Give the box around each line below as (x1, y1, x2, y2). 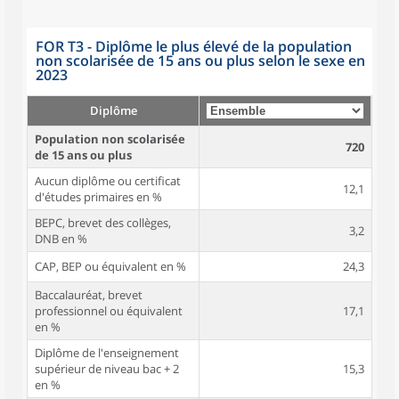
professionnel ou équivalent (35, 303, 183, 319)
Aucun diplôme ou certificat (35, 173, 181, 189)
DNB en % (35, 231, 87, 247)
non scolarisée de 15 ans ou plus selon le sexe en (36, 51, 365, 70)
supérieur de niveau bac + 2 (35, 361, 179, 377)
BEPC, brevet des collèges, (35, 215, 171, 231)
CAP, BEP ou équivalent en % (35, 258, 186, 274)
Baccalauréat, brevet (35, 287, 142, 303)
